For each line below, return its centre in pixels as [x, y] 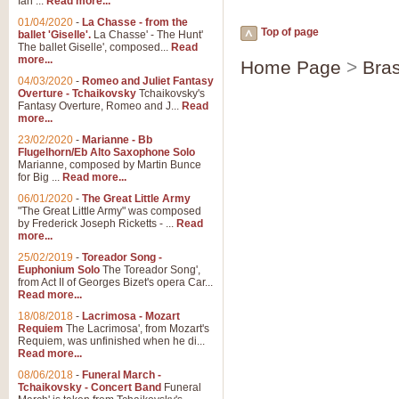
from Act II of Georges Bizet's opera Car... [115, 282]
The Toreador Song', [150, 270]
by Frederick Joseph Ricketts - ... [97, 224]
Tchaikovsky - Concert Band [90, 387]
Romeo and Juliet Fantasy [148, 81]
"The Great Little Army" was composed [110, 211]
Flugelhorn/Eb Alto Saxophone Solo [106, 152]
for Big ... [40, 177]
